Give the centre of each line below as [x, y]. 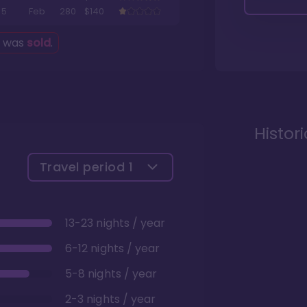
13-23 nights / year [115, 223]
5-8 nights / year [111, 274]
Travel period [84, 167]
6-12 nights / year [113, 248]
